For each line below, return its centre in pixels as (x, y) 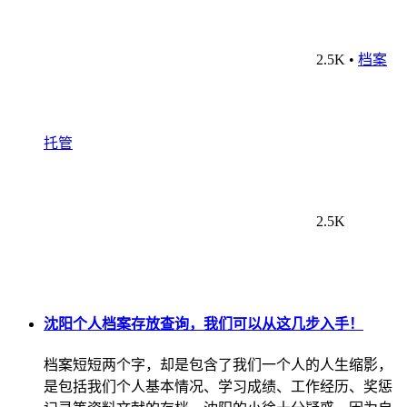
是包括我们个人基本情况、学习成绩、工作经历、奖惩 (218, 387)
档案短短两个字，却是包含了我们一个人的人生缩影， (218, 365)
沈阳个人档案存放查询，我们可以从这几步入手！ (203, 323)
